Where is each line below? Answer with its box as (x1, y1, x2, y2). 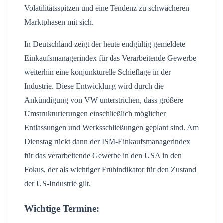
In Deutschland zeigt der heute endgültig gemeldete (24, 39, 185, 48)
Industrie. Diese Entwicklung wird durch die (24, 81, 164, 90)
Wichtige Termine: (24, 203, 99, 214)
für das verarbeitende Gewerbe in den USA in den (24, 151, 182, 160)
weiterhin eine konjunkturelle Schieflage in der (24, 67, 171, 76)
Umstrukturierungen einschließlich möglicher (24, 109, 166, 118)
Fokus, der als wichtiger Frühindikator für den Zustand (24, 165, 196, 174)
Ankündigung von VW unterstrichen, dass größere (24, 95, 183, 104)
